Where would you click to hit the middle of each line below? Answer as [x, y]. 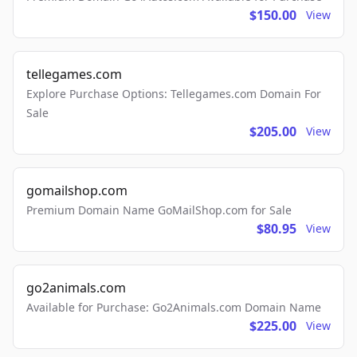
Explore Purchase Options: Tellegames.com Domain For [174, 94]
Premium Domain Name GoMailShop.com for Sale [159, 210]
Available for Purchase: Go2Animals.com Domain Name [174, 308]
